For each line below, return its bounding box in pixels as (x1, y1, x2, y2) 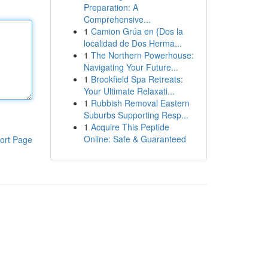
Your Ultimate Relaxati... (83, 85, 175, 97)
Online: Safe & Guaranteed (83, 133, 186, 145)
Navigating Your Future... (83, 61, 178, 73)
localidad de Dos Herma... (83, 37, 182, 49)
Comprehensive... (83, 13, 151, 25)
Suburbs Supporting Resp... (83, 109, 188, 121)
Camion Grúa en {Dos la (90, 25, 183, 37)
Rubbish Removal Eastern (90, 97, 190, 109)
